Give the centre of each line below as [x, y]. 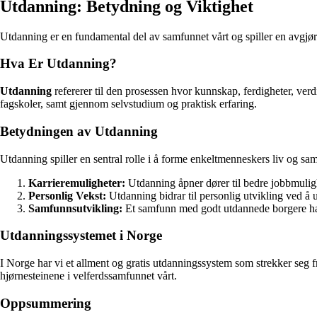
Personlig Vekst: [67, 195]
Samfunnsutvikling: [75, 208]
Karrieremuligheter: [77, 183]
